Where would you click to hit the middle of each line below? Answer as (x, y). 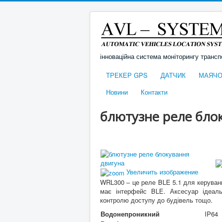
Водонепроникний (130, 214)
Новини (117, 92)
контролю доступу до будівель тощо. (156, 200)
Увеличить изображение (161, 172)
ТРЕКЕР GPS (127, 75)
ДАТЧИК (173, 75)
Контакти (154, 92)
